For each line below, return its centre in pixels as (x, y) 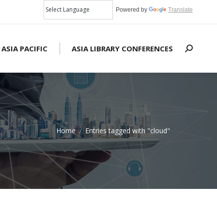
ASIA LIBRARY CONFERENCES (122, 48)
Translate (180, 10)
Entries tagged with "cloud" (128, 131)
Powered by (131, 10)
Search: (197, 50)
